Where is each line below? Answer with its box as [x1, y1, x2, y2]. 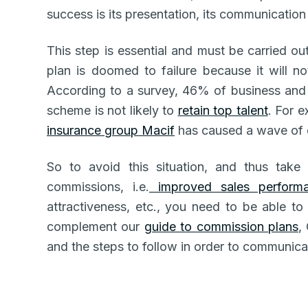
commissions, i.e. [47, 179, 149, 194]
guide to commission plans [144, 219, 298, 234]
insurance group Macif [47, 123, 175, 137]
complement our [47, 219, 144, 234]
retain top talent [177, 103, 268, 118]
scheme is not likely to [47, 103, 178, 118]
